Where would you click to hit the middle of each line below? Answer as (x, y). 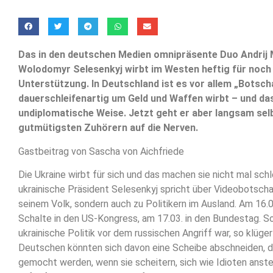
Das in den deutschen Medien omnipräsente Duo (129, 55)
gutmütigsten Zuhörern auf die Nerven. (108, 128)
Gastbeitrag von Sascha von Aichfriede (101, 151)
